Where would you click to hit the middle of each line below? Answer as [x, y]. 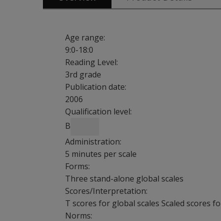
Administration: [93, 142]
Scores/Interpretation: [106, 191]
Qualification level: [98, 111]
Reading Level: [92, 62]
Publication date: [96, 87]
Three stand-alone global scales [124, 179]
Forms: [77, 166]
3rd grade [83, 74]
